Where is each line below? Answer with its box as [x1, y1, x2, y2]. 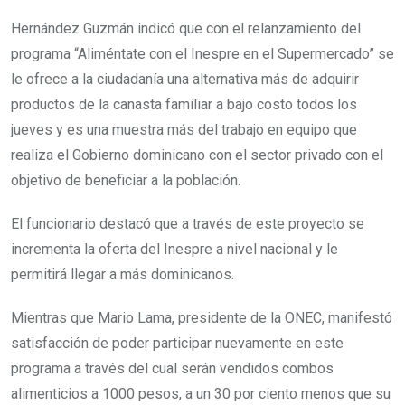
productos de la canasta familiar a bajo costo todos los [11, 95, 357, 113]
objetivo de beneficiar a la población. [11, 171, 240, 189]
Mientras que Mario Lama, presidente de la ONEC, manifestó [11, 308, 392, 326]
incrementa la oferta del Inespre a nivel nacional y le [11, 240, 338, 258]
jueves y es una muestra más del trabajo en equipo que [11, 120, 357, 138]
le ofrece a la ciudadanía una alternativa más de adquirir [11, 70, 359, 88]
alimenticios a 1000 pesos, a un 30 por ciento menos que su [11, 384, 391, 402]
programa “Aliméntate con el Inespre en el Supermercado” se [11, 44, 394, 62]
